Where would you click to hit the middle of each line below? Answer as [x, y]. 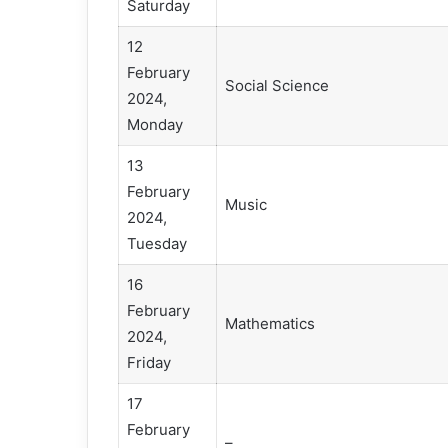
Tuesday [156, 244]
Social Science [276, 86]
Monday [154, 125]
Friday [148, 363]
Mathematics [269, 324]
